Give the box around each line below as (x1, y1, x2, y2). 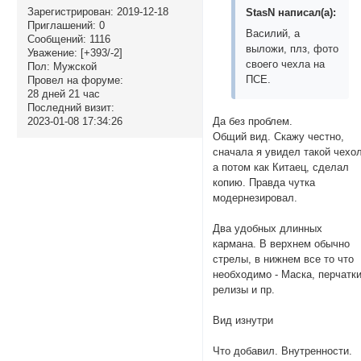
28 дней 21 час (27, 87, 100, 100)
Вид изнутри (213, 314, 274, 327)
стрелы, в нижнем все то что (213, 253, 355, 266)
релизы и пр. (213, 284, 276, 297)
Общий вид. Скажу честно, (213, 131, 345, 143)
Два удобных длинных (213, 222, 323, 235)
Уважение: (27, 46, 77, 59)
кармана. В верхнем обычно (213, 238, 351, 251)
